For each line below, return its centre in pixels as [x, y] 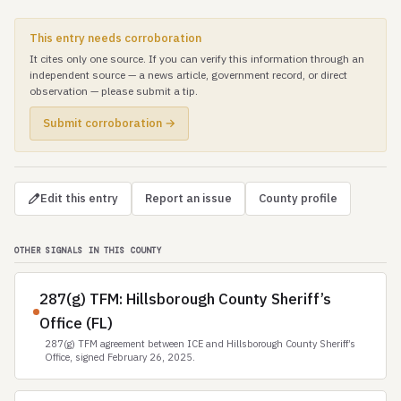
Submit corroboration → [109, 123]
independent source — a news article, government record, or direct [188, 75]
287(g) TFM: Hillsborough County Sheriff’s [185, 299]
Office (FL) [76, 323]
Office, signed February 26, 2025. [120, 357]
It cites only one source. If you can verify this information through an [197, 59]
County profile [298, 198]
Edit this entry [79, 198]
